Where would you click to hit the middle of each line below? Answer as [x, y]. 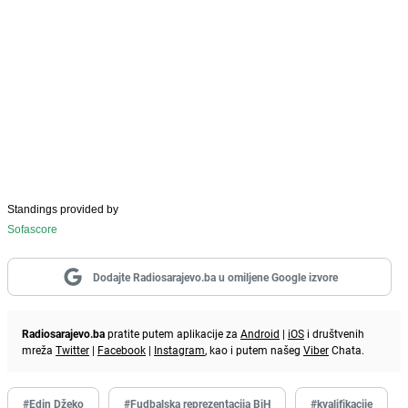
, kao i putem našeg [254, 350]
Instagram [179, 350]
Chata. [347, 350]
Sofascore [32, 230]
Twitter [72, 350]
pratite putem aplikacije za [173, 334]
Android [260, 334]
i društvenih [334, 334]
